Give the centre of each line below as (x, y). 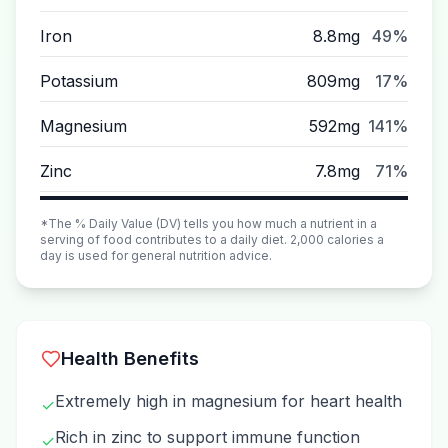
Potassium (79, 81)
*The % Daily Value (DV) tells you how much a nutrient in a (208, 223)
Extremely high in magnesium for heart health (228, 401)
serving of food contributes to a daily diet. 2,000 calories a (212, 239)
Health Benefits (130, 358)
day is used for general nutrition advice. (156, 255)
